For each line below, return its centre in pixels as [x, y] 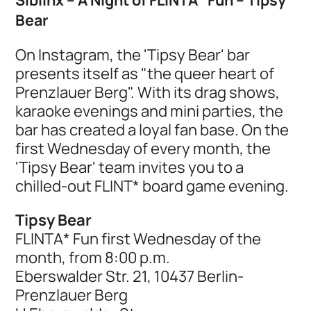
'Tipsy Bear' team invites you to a [130, 167]
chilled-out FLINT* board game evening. [152, 185]
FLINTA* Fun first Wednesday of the [138, 238]
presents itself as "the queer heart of [145, 73]
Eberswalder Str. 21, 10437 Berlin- [130, 276]
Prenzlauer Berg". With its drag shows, [148, 92]
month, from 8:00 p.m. [93, 257]
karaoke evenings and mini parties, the [150, 110]
